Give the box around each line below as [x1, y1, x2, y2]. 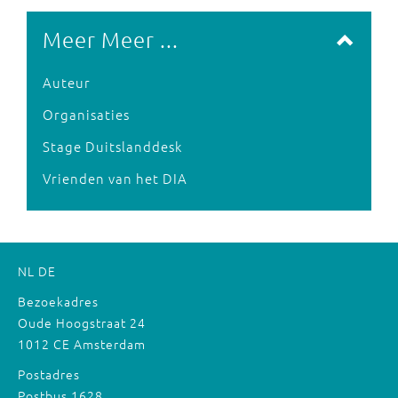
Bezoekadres [18, 291, 99, 310]
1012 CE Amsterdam [18, 334, 146, 353]
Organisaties [43, 104, 130, 123]
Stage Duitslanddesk [43, 136, 182, 155]
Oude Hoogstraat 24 [18, 313, 146, 331]
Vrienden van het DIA [43, 168, 187, 187]
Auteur [43, 72, 91, 92]
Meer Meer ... [43, 25, 179, 52]
